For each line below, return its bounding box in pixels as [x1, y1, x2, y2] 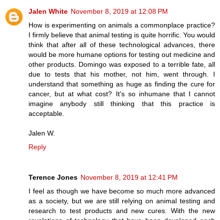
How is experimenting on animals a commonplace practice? [28, 21, 215, 29]
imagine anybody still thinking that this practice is [28, 100, 215, 108]
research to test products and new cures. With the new [28, 207, 215, 215]
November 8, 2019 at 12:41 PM [81, 173, 178, 182]
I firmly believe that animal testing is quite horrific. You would [28, 31, 215, 39]
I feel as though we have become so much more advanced [28, 187, 215, 195]
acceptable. [28, 110, 64, 118]
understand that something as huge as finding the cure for [28, 80, 215, 88]
